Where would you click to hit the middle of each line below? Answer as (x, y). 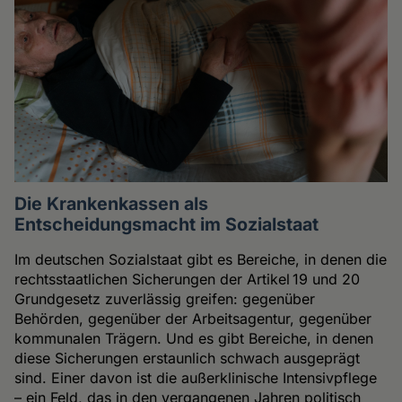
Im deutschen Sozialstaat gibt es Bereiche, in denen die (201, 259)
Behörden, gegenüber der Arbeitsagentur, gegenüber (193, 318)
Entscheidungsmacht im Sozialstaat (167, 224)
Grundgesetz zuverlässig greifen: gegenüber (165, 298)
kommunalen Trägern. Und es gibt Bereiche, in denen (194, 338)
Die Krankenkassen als (112, 203)
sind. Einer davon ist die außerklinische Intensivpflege (196, 377)
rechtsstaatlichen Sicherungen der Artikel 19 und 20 (188, 279)
